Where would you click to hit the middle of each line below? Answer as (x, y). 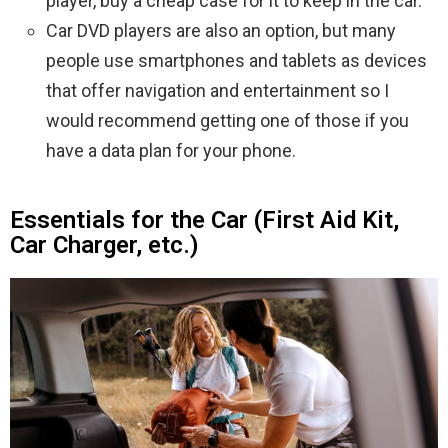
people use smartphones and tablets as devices (236, 61)
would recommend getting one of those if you (227, 121)
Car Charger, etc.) (104, 245)
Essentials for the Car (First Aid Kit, (204, 220)
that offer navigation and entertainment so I (217, 91)
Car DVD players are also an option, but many (221, 31)
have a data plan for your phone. (171, 151)
